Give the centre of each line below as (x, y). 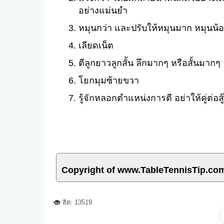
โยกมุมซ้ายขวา (109, 80)
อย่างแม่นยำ (103, 10)
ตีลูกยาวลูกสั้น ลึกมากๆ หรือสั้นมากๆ (149, 63)
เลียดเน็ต (96, 45)
